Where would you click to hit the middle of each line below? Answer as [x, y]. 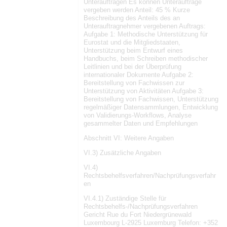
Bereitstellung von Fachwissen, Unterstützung [151, 99]
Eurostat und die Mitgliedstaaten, [132, 43]
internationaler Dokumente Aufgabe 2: [139, 75]
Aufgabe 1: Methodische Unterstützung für [146, 34]
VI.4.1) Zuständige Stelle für [125, 198]
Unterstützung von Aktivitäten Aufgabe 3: [144, 91]
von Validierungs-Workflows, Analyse [138, 116]
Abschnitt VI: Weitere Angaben [129, 138]
